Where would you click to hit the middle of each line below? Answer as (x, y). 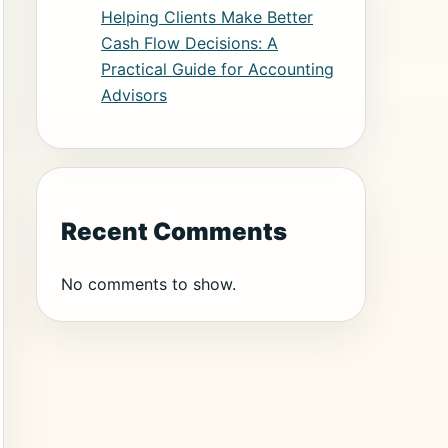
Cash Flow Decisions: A (189, 42)
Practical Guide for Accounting (217, 68)
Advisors (134, 94)
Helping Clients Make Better (207, 16)
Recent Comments (174, 231)
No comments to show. (148, 283)
